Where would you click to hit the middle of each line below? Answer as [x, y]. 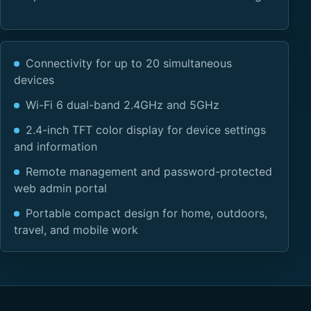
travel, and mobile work [76, 229]
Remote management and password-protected [149, 171]
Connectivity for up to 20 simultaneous [128, 63]
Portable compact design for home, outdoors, [146, 213]
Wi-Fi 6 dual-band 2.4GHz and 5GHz [122, 104]
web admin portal [61, 188]
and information [56, 146]
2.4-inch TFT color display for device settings [145, 129]
